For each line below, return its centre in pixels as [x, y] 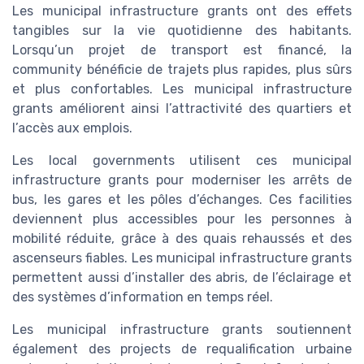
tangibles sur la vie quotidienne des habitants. [182, 30]
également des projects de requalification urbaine [182, 349]
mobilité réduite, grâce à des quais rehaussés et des [182, 238]
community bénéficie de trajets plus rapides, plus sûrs [182, 69]
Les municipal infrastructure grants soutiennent [182, 329]
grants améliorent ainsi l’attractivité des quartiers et [182, 108]
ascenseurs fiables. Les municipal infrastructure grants [182, 258]
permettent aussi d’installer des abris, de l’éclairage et [182, 277]
